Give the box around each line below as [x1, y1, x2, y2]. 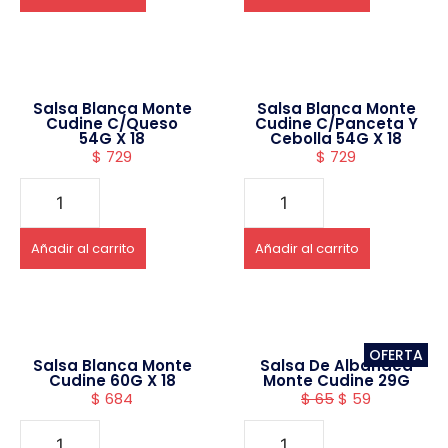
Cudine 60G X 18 [48, 369, 176, 391]
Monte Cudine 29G [262, 369, 410, 391]
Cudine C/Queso [46, 112, 178, 134]
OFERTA [369, 344, 423, 365]
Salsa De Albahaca [259, 354, 413, 376]
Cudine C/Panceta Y [254, 112, 418, 134]
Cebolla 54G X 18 [270, 127, 402, 149]
